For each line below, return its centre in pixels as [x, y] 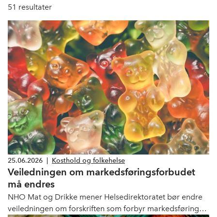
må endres [31, 184]
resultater [34, 7]
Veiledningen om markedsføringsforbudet [101, 172]
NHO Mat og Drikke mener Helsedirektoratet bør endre [105, 197]
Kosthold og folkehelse [88, 160]
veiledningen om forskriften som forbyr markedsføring [103, 209]
